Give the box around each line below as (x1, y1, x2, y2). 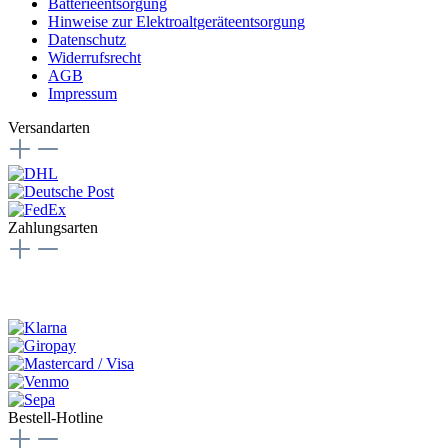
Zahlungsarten (8, 218, 98, 236)
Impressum (48, 84, 117, 102)
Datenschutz (48, 30, 126, 48)
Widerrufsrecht (48, 48, 141, 66)
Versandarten (8, 118, 90, 136)
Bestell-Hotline (8, 408, 103, 426)
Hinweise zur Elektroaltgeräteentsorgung (48, 12, 305, 30)
